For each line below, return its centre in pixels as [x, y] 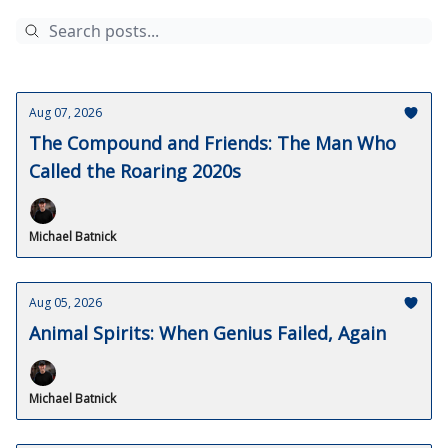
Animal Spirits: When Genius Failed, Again [207, 333]
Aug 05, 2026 [65, 302]
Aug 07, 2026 [65, 112]
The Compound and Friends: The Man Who [212, 143]
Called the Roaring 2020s [135, 171]
